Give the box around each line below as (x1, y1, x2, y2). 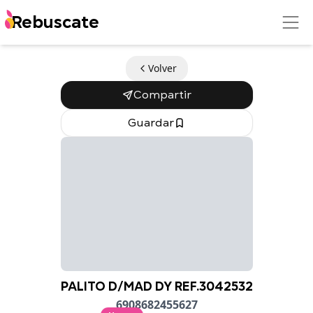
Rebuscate (11, 10, 99, 34)
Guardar (128, 115, 174, 131)
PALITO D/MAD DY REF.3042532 (60, 277, 253, 295)
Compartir (133, 87, 191, 103)
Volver (147, 61, 177, 75)
